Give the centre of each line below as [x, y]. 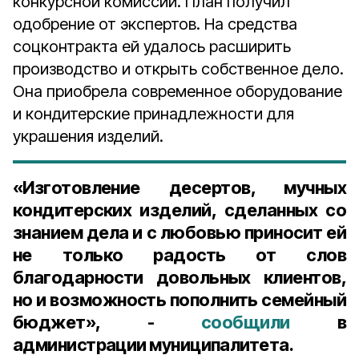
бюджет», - [107, 322]
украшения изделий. [88, 136]
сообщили [245, 322]
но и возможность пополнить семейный [179, 300]
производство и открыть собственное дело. [178, 69]
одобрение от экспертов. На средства [155, 24]
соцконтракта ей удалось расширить [152, 46]
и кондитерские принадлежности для [153, 114]
